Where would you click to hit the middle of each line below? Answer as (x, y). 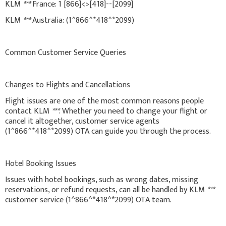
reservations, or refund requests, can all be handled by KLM (106, 190)
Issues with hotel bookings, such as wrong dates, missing (102, 180)
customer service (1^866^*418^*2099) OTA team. (88, 200)
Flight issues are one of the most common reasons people (104, 101)
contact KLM (28, 111)
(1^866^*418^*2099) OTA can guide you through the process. (108, 131)
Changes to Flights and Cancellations (68, 85)
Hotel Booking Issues (41, 163)
